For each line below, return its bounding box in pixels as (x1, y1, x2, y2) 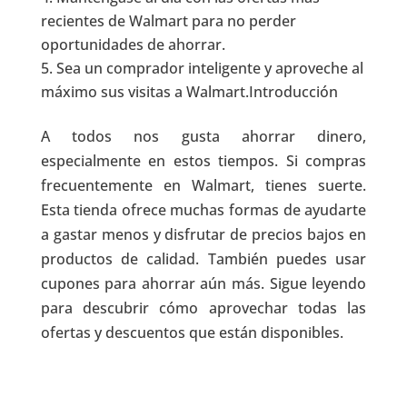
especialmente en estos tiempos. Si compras (40, 151, 367, 172)
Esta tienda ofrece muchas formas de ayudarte (40, 200, 367, 221)
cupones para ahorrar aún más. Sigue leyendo (40, 273, 367, 294)
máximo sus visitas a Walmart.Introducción (40, 82, 338, 103)
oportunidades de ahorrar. (40, 35, 225, 55)
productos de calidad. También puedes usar (40, 249, 367, 270)
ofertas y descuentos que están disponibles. (40, 323, 343, 343)
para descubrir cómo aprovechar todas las (40, 298, 367, 319)
